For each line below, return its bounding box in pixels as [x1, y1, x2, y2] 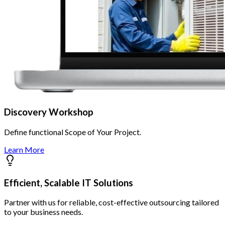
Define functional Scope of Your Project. [4, 127, 141, 137]
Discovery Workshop [4, 106, 93, 118]
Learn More [4, 144, 44, 154]
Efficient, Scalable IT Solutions [4, 177, 133, 188]
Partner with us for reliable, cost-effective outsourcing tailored [4, 197, 219, 207]
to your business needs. [4, 207, 83, 217]
